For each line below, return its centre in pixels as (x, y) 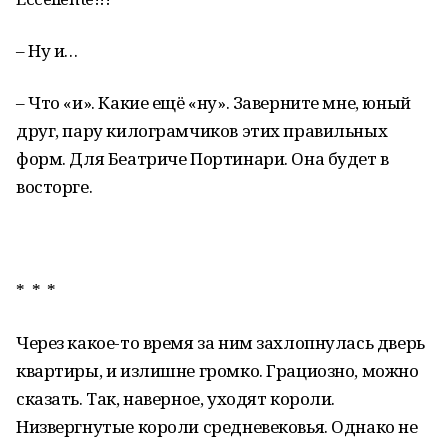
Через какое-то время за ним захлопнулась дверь (220, 342)
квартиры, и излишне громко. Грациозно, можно (217, 370)
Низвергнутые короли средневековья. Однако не (217, 426)
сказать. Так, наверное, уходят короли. (176, 398)
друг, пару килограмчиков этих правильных (202, 130)
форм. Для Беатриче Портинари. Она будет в (202, 158)
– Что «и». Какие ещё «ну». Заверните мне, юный (213, 102)
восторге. (54, 186)
